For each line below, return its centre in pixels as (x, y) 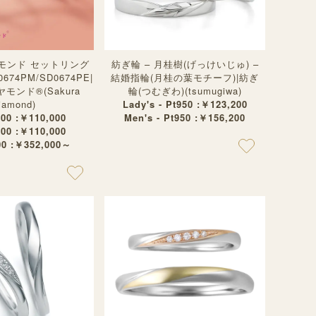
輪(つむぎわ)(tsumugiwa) (185, 91)
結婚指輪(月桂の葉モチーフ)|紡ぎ (185, 77)
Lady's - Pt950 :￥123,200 (185, 104)
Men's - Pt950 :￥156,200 (185, 117)
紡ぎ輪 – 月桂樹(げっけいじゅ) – (185, 64)
